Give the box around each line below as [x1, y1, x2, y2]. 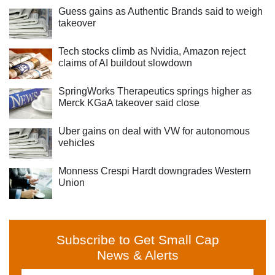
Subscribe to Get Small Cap [56, 233, 219, 247]
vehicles [58, 137, 95, 148]
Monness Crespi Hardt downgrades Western [58, 166, 251, 176]
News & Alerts [96, 248, 179, 262]
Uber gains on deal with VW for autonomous [58, 126, 250, 136]
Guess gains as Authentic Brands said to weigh [58, 6, 263, 17]
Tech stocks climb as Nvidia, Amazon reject [58, 46, 246, 56]
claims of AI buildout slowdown [58, 58, 192, 68]
